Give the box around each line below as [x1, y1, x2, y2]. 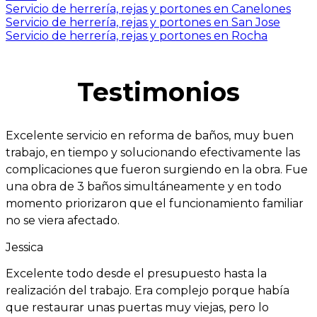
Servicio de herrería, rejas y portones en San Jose [6, 16, 280, 30]
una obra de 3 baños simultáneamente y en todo [6, 180, 282, 194]
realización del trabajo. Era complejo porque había [6, 284, 289, 298]
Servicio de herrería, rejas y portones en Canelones [6, 2, 291, 16]
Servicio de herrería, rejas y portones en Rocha [6, 29, 267, 43]
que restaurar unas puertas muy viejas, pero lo [6, 301, 269, 315]
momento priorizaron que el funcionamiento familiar [6, 197, 304, 211]
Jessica [6, 241, 43, 255]
